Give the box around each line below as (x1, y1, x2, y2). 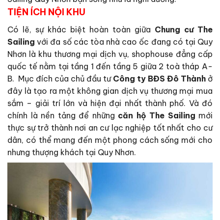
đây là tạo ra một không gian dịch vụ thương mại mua (7, 86, 213, 96)
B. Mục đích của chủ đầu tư (7, 74, 113, 84)
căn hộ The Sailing (118, 110, 195, 121)
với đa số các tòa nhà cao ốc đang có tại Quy (35, 37, 213, 47)
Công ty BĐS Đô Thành (113, 74, 206, 84)
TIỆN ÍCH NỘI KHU (7, 6, 85, 18)
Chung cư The (155, 25, 213, 35)
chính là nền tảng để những (7, 110, 118, 121)
